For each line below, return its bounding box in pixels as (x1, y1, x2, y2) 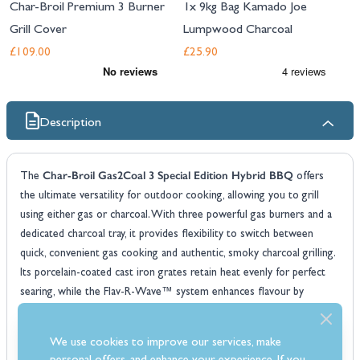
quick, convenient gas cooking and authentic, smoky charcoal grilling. (20, 248, 335, 260)
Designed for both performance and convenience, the (20, 326, 270, 337)
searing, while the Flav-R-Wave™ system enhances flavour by (20, 287, 304, 298)
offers (293, 171, 324, 182)
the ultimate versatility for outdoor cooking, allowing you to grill (20, 190, 319, 202)
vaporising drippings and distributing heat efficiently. (20, 306, 260, 317)
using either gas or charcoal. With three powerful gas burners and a (20, 210, 332, 221)
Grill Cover (10, 24, 67, 37)
